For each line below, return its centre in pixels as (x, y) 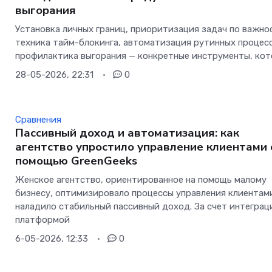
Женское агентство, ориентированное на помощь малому (141, 180)
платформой (43, 220)
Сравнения (39, 120)
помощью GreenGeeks (76, 161)
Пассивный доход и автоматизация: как (127, 133)
